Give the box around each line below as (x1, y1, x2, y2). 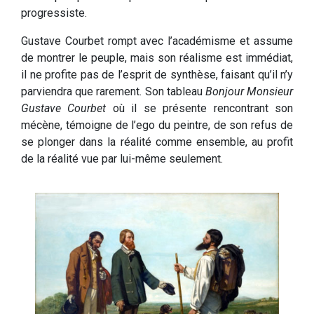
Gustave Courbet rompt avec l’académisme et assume (21, 34, 293, 48)
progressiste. (21, 6, 87, 20)
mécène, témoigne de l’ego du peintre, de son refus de (21, 118, 293, 132)
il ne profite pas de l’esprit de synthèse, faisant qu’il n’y (21, 67, 293, 81)
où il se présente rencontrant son (106, 101, 294, 115)
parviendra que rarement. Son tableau (21, 84, 205, 98)
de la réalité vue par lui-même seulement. (21, 151, 223, 165)
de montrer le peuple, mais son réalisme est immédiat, (21, 50, 293, 64)
